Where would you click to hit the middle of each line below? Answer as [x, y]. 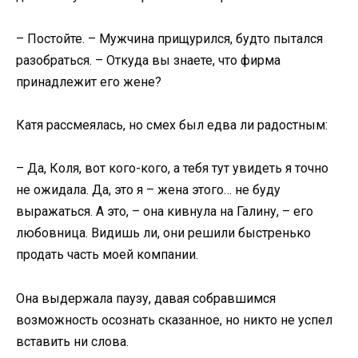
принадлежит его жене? [89, 82]
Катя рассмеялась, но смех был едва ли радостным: [172, 125]
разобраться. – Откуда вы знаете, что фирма [148, 60]
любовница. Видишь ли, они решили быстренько [163, 233]
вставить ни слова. [72, 341]
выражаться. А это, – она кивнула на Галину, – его [165, 212]
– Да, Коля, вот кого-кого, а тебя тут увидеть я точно [172, 169]
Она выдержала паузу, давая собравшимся [146, 298]
